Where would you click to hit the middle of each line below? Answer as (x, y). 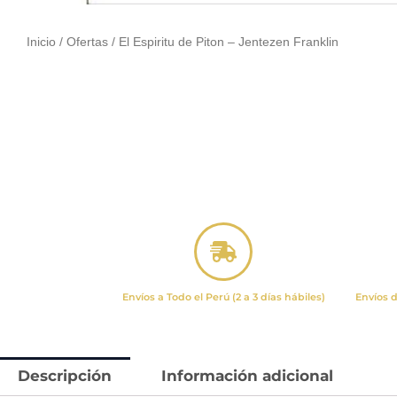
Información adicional (248, 376)
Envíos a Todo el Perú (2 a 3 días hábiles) (223, 296)
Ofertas (87, 43)
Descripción (65, 376)
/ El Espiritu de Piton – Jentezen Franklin (223, 43)
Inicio (41, 43)
